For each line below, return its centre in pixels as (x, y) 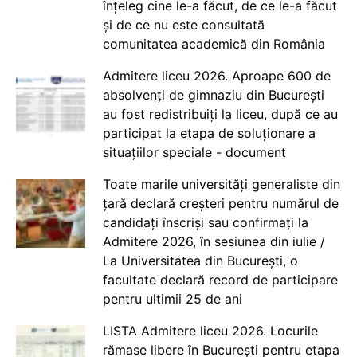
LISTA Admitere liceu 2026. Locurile (210, 330)
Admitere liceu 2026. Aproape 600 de (216, 75)
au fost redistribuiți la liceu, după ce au (220, 114)
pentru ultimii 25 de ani (172, 298)
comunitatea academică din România (214, 43)
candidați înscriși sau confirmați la (205, 222)
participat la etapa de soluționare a (209, 133)
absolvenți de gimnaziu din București (213, 94)
